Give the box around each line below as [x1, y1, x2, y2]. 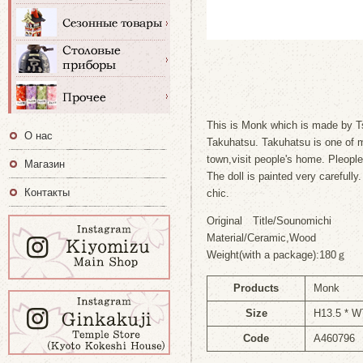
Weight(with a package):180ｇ [207, 249, 347, 261]
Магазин [24, 158, 65, 170]
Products [233, 282, 279, 294]
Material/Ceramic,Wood [207, 232, 316, 244]
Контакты [24, 186, 70, 199]
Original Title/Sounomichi [207, 215, 331, 227]
